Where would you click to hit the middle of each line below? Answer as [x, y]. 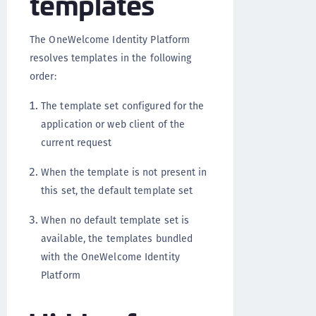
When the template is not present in [124, 172]
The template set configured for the [123, 106]
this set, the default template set [117, 191]
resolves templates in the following [111, 58]
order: [43, 77]
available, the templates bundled [117, 239]
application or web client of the [113, 124]
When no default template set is [115, 220]
